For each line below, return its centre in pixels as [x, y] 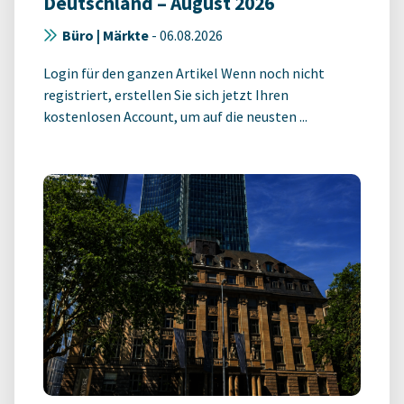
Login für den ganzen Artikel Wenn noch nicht [184, 73]
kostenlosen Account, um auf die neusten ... [175, 117]
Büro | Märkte [106, 36]
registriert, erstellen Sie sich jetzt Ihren [166, 95]
